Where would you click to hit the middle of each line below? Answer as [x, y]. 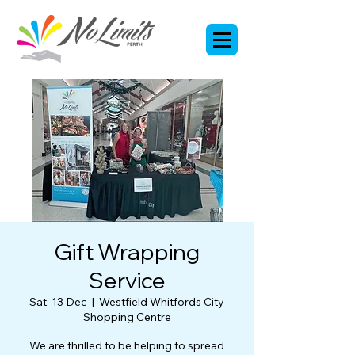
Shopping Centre [127, 317]
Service [127, 280]
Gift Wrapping [127, 252]
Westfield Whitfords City [162, 302]
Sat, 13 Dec [58, 302]
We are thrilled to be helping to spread [127, 345]
